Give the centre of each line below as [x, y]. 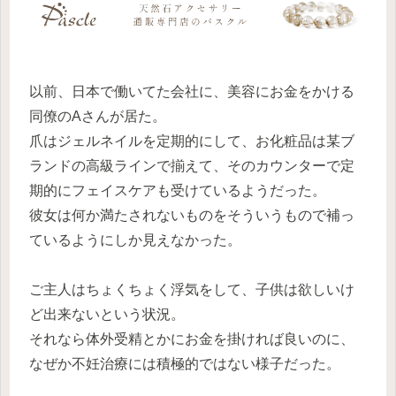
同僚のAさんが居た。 [98, 117]
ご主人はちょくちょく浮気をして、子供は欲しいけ [192, 290]
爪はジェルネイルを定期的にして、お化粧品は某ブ [192, 141]
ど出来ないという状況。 [107, 315]
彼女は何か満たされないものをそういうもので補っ [192, 216]
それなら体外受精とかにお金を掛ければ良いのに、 [192, 339]
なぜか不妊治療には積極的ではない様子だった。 [185, 364]
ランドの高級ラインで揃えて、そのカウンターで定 [192, 166]
